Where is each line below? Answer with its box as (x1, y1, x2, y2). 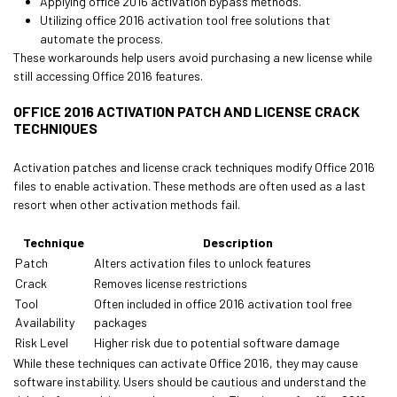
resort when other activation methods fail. (13, 197, 240, 212)
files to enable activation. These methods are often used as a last (13, 178, 366, 193)
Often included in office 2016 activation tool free (94, 296, 352, 311)
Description (203, 235, 273, 250)
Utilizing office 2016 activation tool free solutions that (40, 12, 331, 27)
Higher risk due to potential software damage (94, 335, 339, 350)
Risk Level (15, 335, 68, 350)
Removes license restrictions (94, 276, 247, 291)
